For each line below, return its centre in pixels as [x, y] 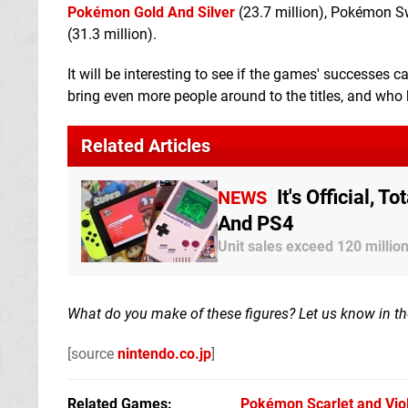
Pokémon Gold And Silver [151, 12]
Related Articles [146, 145]
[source [92, 353]
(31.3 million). [112, 34]
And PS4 [256, 224]
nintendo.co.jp [164, 353]
